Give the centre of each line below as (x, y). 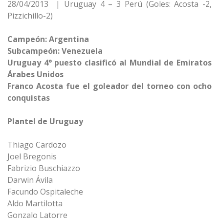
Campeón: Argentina (48, 39)
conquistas (29, 98)
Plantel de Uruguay (45, 121)
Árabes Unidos (35, 74)
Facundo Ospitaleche (45, 192)
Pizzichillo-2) (30, 16)
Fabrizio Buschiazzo (44, 168)
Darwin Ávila (30, 180)
